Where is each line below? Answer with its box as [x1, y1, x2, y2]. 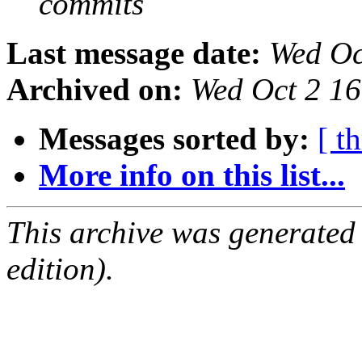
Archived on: [6, 72, 183, 107]
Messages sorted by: [39, 121, 309, 157]
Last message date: [6, 36, 261, 71]
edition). [6, 251, 114, 287]
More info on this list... [39, 158, 345, 193]
